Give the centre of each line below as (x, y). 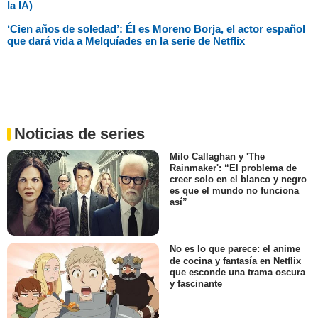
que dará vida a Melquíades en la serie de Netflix (126, 41)
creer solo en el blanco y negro (238, 180)
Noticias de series (79, 134)
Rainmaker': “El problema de (233, 168)
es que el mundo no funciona (234, 191)
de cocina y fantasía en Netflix (235, 261)
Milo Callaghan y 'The (217, 157)
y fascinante (196, 283)
